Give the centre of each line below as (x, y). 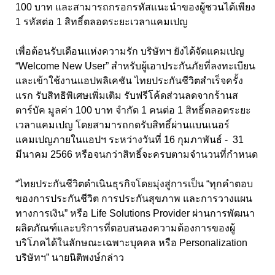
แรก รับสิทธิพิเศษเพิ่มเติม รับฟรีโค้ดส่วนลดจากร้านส (127, 96)
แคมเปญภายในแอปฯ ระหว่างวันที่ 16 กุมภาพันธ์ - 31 (130, 140)
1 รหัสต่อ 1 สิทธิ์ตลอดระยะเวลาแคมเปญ (102, 22)
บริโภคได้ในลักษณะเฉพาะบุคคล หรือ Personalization (131, 243)
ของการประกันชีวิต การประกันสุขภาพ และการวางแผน (134, 199)
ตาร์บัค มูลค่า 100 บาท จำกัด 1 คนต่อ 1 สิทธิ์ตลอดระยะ (133, 110)
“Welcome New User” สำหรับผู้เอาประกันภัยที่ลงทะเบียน (135, 66)
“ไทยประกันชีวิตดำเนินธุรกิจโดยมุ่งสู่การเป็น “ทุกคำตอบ (134, 184)
